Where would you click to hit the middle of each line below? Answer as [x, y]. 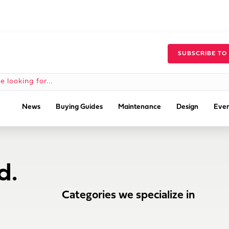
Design [187, 107]
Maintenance [139, 107]
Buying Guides [79, 107]
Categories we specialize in [128, 196]
